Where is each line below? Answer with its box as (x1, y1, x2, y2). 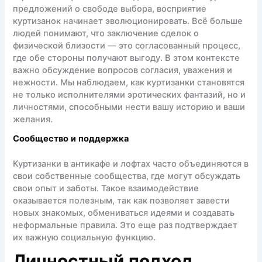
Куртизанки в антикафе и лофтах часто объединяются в (13, 158, 249, 169)
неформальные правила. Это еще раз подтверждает (13, 219, 238, 230)
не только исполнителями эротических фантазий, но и (13, 89, 246, 100)
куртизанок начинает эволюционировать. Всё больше (13, 15, 243, 26)
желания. (13, 113, 53, 125)
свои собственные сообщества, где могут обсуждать (13, 170, 241, 181)
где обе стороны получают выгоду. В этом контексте (13, 52, 240, 63)
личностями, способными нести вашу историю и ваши (13, 101, 246, 112)
